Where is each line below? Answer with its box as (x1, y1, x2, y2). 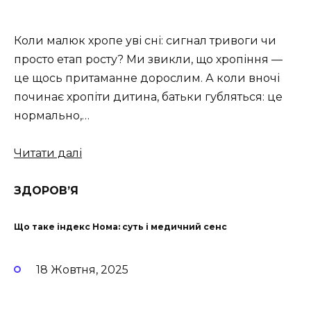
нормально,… (14, 108, 90, 122)
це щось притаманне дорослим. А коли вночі (14, 71, 280, 85)
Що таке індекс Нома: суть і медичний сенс (14, 221, 227, 233)
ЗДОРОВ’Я (14, 184, 78, 198)
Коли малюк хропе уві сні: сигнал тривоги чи (14, 33, 276, 47)
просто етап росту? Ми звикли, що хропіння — (14, 52, 283, 66)
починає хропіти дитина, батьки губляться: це (14, 90, 283, 103)
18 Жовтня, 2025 (36, 262, 128, 276)
